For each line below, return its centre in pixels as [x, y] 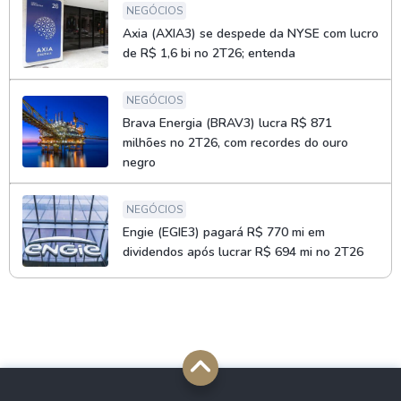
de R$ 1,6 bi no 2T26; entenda [209, 53]
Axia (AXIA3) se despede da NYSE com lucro [251, 34]
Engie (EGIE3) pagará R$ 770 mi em [224, 232]
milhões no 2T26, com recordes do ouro [235, 143]
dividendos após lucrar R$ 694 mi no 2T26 [243, 252]
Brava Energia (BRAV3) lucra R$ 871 [227, 123]
